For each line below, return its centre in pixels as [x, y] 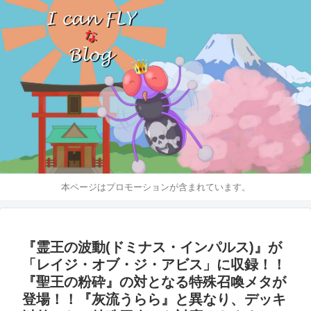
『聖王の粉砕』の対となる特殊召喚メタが [154, 282]
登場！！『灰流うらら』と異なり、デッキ [154, 300]
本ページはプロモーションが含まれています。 [155, 187]
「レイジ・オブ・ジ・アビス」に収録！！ [154, 265]
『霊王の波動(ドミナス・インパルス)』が [152, 247]
